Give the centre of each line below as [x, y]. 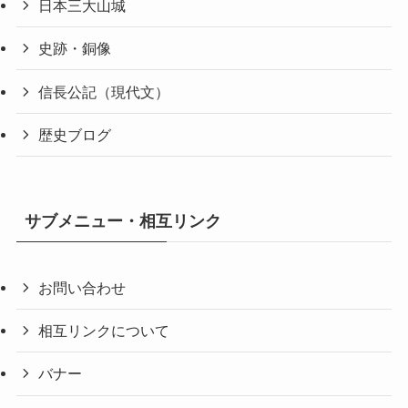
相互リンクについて [104, 331]
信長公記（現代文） [104, 92]
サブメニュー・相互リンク [122, 222]
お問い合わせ [82, 288]
